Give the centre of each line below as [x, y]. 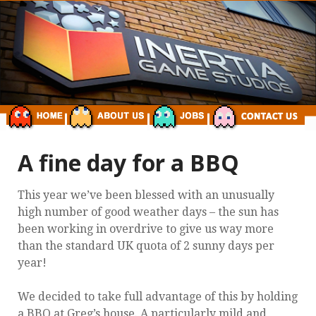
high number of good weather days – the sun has [148, 212]
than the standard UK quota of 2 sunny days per [146, 245]
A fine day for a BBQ [128, 163]
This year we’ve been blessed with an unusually [146, 195]
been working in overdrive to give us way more [146, 229]
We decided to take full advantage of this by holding [158, 296]
